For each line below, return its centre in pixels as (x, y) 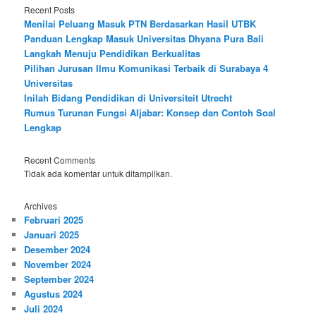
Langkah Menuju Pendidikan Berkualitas (113, 53)
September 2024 (59, 279)
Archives (41, 205)
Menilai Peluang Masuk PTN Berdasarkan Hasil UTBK (140, 23)
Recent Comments (60, 160)
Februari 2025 (54, 219)
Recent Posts (50, 9)
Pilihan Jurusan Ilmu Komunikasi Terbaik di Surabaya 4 (146, 68)
